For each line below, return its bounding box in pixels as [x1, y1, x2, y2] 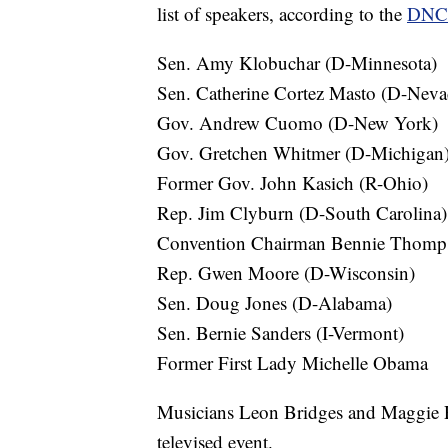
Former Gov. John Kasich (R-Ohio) [157, 169, 428, 195]
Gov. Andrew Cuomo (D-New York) [157, 109, 438, 135]
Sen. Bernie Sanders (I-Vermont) [157, 319, 404, 345]
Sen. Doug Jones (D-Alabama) [157, 289, 392, 315]
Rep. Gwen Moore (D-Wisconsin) [157, 259, 415, 285]
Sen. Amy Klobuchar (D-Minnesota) [157, 49, 437, 75]
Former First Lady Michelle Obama [157, 349, 428, 375]
